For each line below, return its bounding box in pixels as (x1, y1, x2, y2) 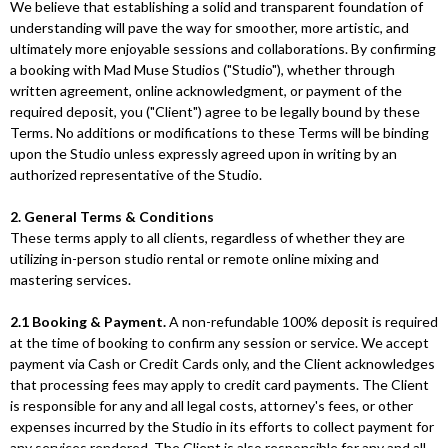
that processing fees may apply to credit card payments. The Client (10, 376, 429, 393)
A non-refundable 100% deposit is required (169, 313, 438, 330)
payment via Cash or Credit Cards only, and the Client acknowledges (10, 355, 435, 372)
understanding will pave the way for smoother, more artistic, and (10, 19, 409, 36)
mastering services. (10, 271, 131, 288)
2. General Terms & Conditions (10, 208, 214, 225)
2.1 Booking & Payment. (10, 313, 169, 330)
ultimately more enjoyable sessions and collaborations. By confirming (10, 40, 436, 57)
